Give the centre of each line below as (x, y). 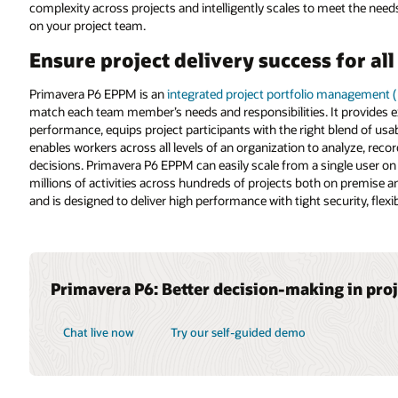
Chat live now (98, 333)
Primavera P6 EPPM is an (98, 94)
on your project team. (87, 26)
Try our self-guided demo (239, 333)
